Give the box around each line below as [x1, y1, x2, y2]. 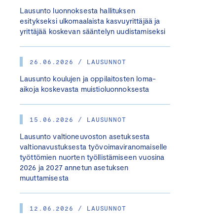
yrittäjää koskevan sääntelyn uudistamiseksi [20, 27, 166, 36]
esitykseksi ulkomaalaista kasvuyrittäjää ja [20, 16, 160, 25]
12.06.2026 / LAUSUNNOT [30, 204, 127, 212]
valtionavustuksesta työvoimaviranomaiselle [20, 142, 168, 151]
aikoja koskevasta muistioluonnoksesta [20, 84, 149, 93]
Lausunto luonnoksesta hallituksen [20, 6, 135, 15]
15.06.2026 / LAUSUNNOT [30, 115, 127, 123]
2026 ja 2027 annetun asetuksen [20, 163, 129, 172]
